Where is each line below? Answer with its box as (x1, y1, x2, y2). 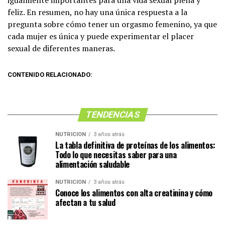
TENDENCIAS (84, 109, 141, 120)
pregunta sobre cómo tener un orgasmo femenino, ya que (8, 19, 217, 30)
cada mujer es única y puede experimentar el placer (8, 31, 194, 42)
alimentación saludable (55, 158, 130, 170)
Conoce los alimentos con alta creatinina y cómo (55, 187, 212, 199)
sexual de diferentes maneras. (8, 43, 115, 54)
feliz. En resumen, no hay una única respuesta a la (8, 7, 187, 18)
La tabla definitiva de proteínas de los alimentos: (55, 139, 215, 151)
